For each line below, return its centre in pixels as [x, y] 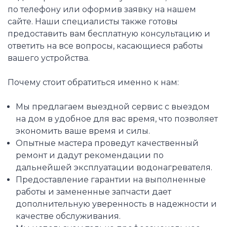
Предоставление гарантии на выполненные [110, 180]
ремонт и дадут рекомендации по [89, 156]
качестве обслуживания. [68, 216]
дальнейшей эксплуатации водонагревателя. [114, 168]
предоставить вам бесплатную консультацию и [109, 34]
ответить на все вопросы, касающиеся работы [105, 46]
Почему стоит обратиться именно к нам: [93, 83]
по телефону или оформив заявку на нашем [102, 10]
